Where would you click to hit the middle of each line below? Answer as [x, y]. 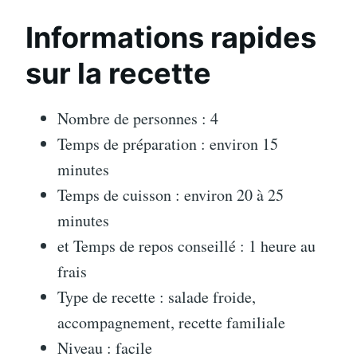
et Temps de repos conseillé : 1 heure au [186, 245]
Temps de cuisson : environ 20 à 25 [171, 194]
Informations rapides [171, 37]
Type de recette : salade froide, [157, 296]
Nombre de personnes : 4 [138, 118]
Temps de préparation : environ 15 [168, 143]
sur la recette [118, 73]
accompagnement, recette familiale [171, 322]
